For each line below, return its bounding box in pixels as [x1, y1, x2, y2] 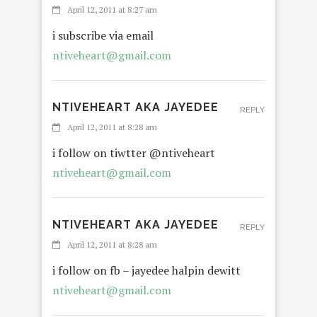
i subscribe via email [52, 28, 154, 44]
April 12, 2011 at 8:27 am [67, 4, 157, 16]
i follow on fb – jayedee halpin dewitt [52, 263, 241, 279]
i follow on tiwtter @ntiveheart [52, 145, 215, 161]
